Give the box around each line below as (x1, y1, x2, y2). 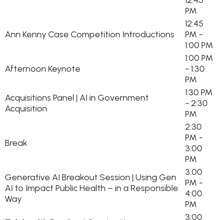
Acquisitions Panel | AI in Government (5, 92, 149, 103)
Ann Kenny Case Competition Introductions (5, 29, 174, 40)
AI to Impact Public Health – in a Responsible (5, 183, 178, 193)
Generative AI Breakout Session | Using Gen (5, 172, 176, 183)
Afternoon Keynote (5, 63, 81, 74)
